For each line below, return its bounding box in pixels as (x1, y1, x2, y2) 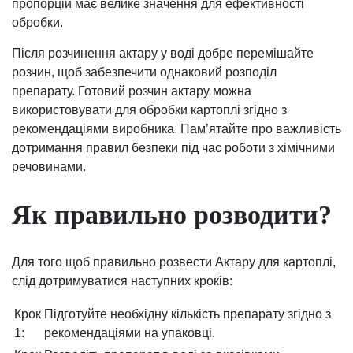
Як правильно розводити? (12, 199, 332, 229)
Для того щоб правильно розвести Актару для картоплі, (12, 255, 336, 269)
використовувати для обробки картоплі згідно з (12, 103, 287, 117)
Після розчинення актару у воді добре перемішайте (12, 46, 314, 61)
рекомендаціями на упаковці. (44, 325, 215, 340)
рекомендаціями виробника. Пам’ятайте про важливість (12, 122, 341, 136)
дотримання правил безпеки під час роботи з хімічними (12, 141, 335, 155)
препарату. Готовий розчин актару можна (12, 84, 251, 98)
